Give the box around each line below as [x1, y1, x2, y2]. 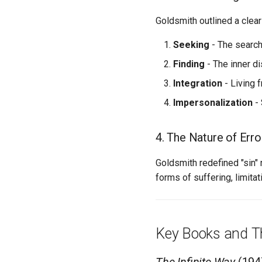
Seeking [173, 39, 209, 50]
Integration [173, 78, 222, 89]
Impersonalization [173, 97, 253, 108]
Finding [173, 58, 205, 70]
